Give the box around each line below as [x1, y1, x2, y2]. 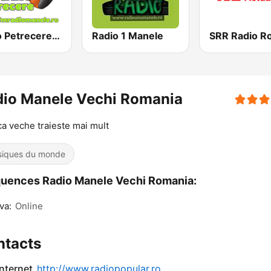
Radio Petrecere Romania [52, 30, 60, 42]
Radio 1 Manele [92, 30, 164, 42]
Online [15, 200, 43, 212]
